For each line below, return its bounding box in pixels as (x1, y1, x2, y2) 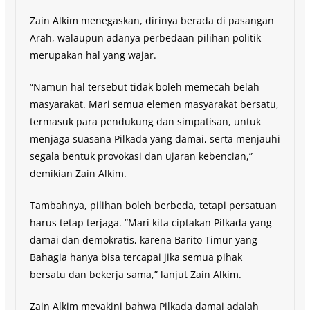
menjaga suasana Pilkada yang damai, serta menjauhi (29, 131, 280, 145)
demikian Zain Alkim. (29, 166, 127, 180)
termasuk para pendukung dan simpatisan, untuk (29, 114, 261, 128)
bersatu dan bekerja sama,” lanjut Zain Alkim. (29, 267, 241, 281)
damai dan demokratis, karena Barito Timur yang (29, 232, 257, 246)
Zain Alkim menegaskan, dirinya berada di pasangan (29, 13, 274, 27)
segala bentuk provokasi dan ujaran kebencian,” (29, 149, 253, 163)
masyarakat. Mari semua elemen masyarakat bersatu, (29, 97, 279, 111)
